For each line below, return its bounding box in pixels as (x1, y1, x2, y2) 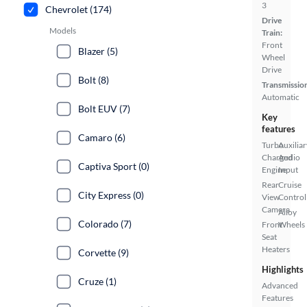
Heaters (262, 244, 290, 254)
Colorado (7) (78, 218, 132, 230)
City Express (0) (78, 189, 144, 201)
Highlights (262, 264, 304, 275)
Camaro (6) (78, 132, 125, 143)
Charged (262, 152, 293, 162)
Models (49, 25, 76, 36)
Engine (262, 164, 286, 175)
